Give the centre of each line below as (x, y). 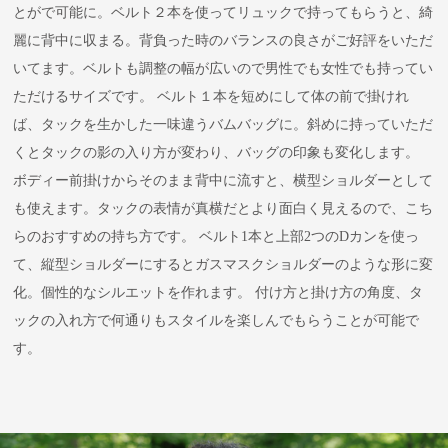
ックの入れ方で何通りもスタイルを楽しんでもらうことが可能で (216, 320)
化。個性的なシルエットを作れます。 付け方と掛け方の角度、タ (218, 292)
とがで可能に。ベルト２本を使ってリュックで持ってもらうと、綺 (223, 12)
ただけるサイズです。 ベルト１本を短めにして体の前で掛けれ (211, 96)
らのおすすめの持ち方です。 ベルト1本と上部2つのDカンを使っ (216, 236)
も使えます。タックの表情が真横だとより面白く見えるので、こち (223, 208)
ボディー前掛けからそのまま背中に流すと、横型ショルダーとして (223, 180)
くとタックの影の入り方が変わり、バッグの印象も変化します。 (216, 152)
